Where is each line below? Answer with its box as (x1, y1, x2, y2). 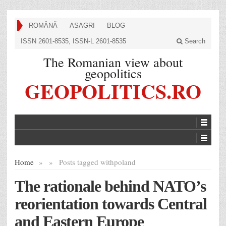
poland (114, 156, 136, 167)
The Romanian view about (43, 53, 183, 71)
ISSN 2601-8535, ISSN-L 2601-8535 (21, 37, 126, 45)
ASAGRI (70, 22, 95, 29)
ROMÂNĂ (29, 22, 58, 29)
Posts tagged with (59, 156, 114, 167)
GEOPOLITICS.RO (25, 76, 201, 106)
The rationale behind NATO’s (15, 177, 206, 195)
